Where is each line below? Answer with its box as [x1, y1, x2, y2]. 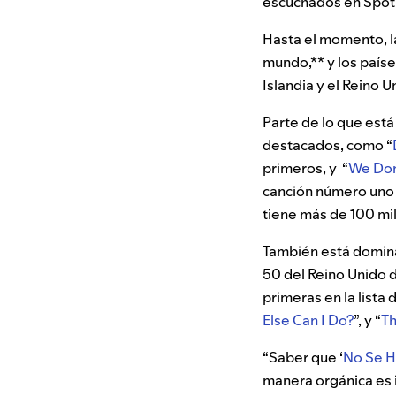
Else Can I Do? [263, 310, 354, 331]
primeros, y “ [263, 158, 348, 179]
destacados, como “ [263, 135, 392, 156]
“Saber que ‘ [263, 347, 343, 368]
